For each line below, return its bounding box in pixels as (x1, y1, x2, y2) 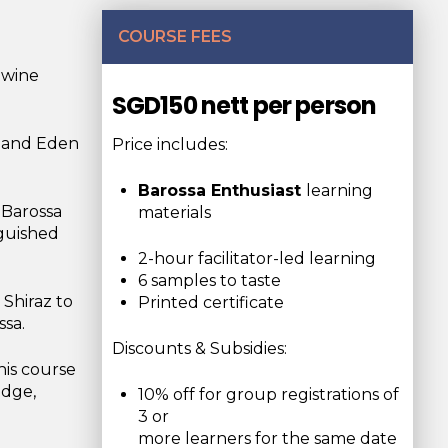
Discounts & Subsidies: (111, 339, 287, 358)
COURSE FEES (117, 27, 232, 46)
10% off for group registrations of (138, 385, 400, 404)
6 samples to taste (138, 271, 282, 290)
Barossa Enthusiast (138, 181, 307, 200)
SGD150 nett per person (111, 89, 377, 122)
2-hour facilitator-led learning (138, 249, 377, 268)
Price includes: (111, 135, 228, 154)
